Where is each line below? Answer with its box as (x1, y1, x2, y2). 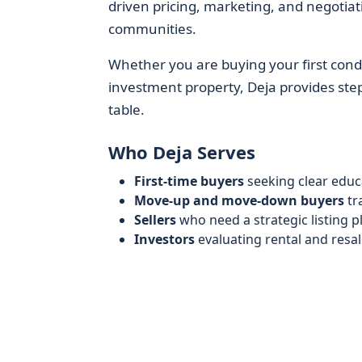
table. (107, 100, 145, 119)
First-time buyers (133, 172, 244, 190)
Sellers (133, 211, 176, 229)
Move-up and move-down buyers (133, 192, 344, 209)
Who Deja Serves (107, 140, 255, 164)
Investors (133, 230, 195, 248)
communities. (107, 19, 196, 38)
